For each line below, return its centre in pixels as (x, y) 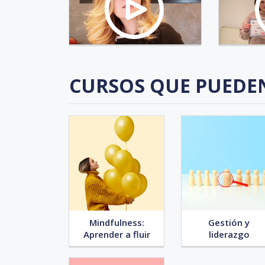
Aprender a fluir (117, 234)
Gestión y (229, 222)
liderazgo (229, 234)
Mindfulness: (117, 222)
